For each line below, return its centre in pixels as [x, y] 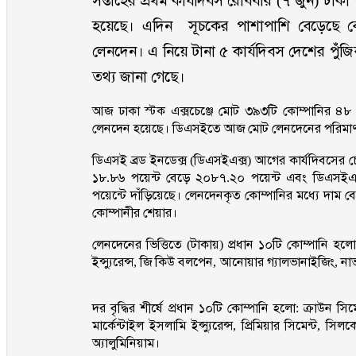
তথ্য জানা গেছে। [139, 77]
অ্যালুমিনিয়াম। [126, 343]
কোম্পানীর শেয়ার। [156, 213]
